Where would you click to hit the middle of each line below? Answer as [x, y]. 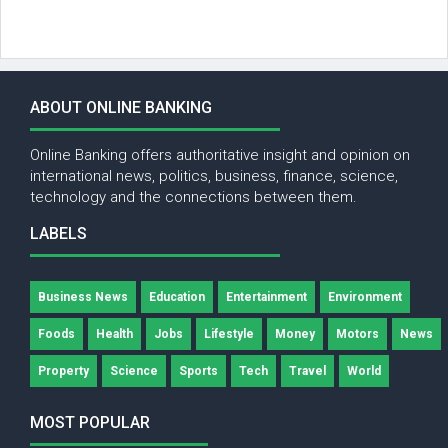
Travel [307, 370]
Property [63, 370]
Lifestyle [229, 333]
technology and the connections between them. [193, 197]
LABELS [58, 233]
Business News [83, 296]
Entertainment [266, 296]
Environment [365, 296]
